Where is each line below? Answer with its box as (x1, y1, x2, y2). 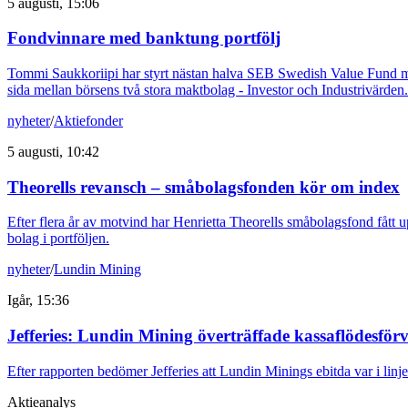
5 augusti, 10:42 (7, 144, 99, 159)
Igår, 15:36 (7, 292, 69, 309)
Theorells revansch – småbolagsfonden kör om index (7, 177, 400, 197)
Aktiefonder (54, 113, 123, 128)
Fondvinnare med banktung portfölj (7, 28, 280, 48)
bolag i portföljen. (7, 230, 109, 247)
